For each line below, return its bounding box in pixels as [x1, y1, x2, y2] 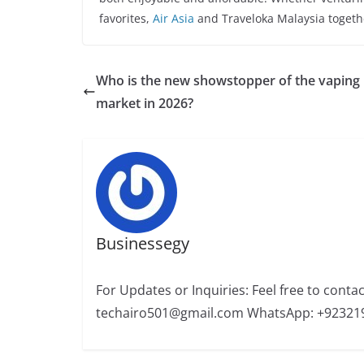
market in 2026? [96, 94, 193, 112]
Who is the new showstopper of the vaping [96, 71, 360, 89]
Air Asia [153, 11, 194, 26]
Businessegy [95, 232, 189, 254]
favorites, [99, 11, 153, 26]
